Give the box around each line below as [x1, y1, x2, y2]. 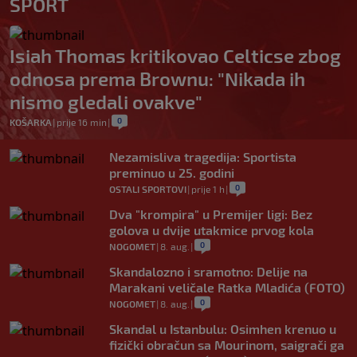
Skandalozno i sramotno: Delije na [109, 264, 308, 280]
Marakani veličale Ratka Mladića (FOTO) [109, 280, 345, 296]
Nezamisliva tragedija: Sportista [109, 149, 296, 165]
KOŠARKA [10, 116, 52, 128]
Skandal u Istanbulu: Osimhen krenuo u [109, 321, 336, 337]
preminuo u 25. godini [109, 165, 234, 181]
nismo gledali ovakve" [10, 90, 202, 114]
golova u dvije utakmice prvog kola [109, 222, 314, 238]
